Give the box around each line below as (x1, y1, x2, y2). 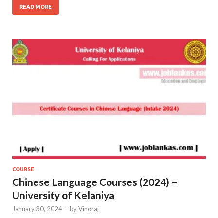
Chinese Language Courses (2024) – (12, 175, 178, 188)
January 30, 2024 (12, 204, 62, 213)
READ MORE (19, 4, 52, 10)
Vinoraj (78, 204, 99, 213)
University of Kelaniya (12, 188, 114, 201)
